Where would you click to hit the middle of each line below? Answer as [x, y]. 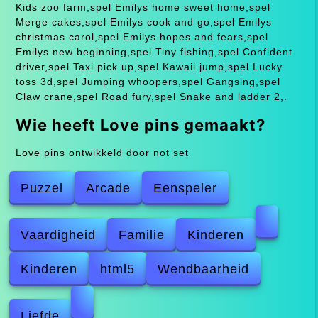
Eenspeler [186, 188]
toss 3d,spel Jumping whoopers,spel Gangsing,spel [148, 81]
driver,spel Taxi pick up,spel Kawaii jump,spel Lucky [149, 66]
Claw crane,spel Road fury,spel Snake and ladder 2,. [151, 96]
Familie [142, 235]
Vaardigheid [59, 235]
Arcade [109, 188]
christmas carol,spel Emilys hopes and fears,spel [142, 37]
